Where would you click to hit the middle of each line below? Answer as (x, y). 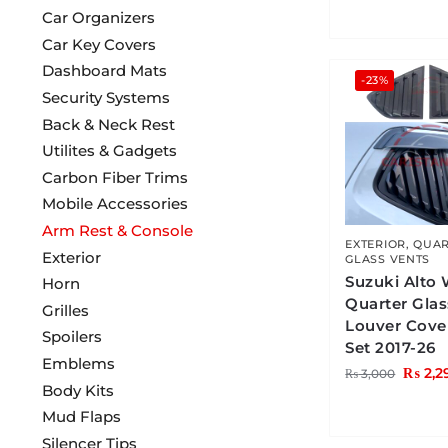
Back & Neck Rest (108, 124)
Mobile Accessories (114, 204)
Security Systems (105, 98)
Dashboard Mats (104, 71)
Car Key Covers (98, 44)
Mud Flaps (81, 417)
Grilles (65, 310)
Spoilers (71, 337)
